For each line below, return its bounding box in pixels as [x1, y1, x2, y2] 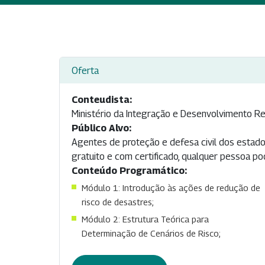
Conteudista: [72, 94, 132, 106]
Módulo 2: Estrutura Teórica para [82, 214, 209, 225]
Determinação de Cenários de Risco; [82, 228, 221, 239]
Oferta [72, 64, 99, 76]
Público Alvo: [72, 122, 131, 134]
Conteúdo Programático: [72, 165, 187, 177]
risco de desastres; [82, 197, 154, 208]
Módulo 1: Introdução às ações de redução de [82, 183, 260, 193]
